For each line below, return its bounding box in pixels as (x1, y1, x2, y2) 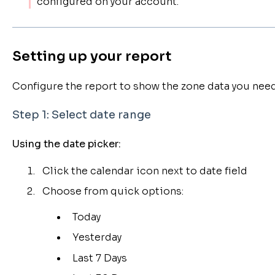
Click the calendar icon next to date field (42, 165, 247, 178)
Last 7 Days (72, 251, 127, 265)
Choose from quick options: (42, 185, 184, 198)
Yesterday (72, 231, 122, 244)
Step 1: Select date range (12, 108, 151, 122)
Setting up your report (12, 47, 171, 64)
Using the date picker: (12, 137, 121, 150)
